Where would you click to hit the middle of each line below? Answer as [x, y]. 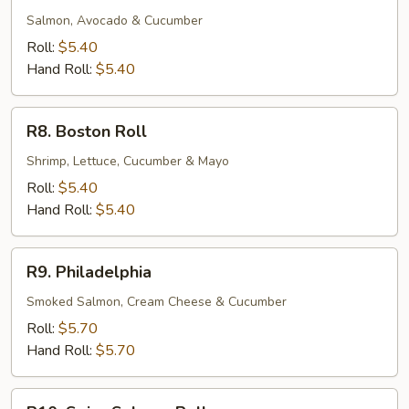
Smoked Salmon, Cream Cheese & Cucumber [157, 302]
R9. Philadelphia [89, 272]
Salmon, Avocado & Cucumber [115, 21]
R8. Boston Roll [87, 131]
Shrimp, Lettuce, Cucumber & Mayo [128, 161]
